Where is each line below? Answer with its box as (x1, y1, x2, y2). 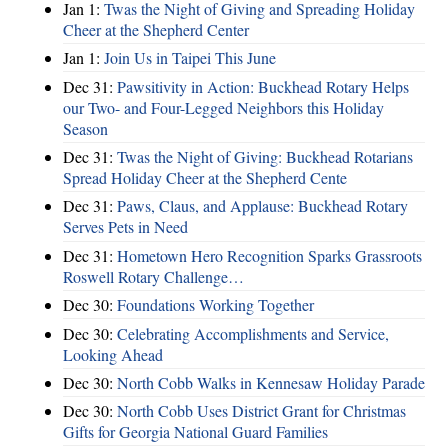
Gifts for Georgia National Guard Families (63, 421, 328, 443)
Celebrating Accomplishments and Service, (117, 322, 389, 344)
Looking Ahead (63, 343, 163, 365)
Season (63, 117, 108, 139)
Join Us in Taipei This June (104, 47, 276, 69)
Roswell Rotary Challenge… (63, 265, 244, 287)
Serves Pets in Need (63, 216, 188, 238)
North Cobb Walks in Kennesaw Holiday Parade (117, 371, 425, 393)
